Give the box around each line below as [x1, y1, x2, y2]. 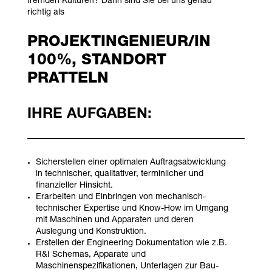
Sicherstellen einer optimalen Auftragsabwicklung [35, 158, 226, 167]
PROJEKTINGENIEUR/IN [27, 35, 211, 50]
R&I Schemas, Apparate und [35, 250, 146, 259]
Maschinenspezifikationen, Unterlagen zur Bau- [35, 262, 219, 271]
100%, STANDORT [27, 53, 166, 69]
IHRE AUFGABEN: [27, 107, 152, 122]
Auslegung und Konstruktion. [35, 227, 146, 236]
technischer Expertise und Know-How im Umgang [35, 204, 228, 213]
